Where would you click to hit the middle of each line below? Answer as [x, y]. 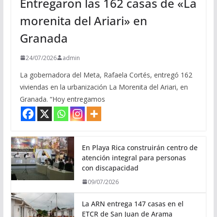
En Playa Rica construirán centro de [139, 147]
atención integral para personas [134, 157]
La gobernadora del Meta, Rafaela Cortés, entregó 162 [106, 75]
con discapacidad [110, 168]
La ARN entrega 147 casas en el [132, 203]
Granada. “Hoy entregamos [62, 99]
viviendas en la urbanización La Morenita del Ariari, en [104, 87]
